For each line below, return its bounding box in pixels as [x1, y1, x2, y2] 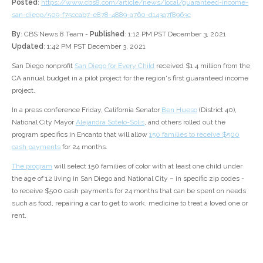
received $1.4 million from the [154, 61, 250, 70]
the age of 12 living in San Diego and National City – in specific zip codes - [12, 174, 244, 183]
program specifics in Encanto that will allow [12, 130, 149, 139]
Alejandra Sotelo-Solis [76, 117, 144, 126]
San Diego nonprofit [12, 61, 75, 70]
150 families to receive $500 [149, 130, 240, 139]
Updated [12, 42, 43, 50]
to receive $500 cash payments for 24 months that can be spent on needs [12, 186, 246, 195]
